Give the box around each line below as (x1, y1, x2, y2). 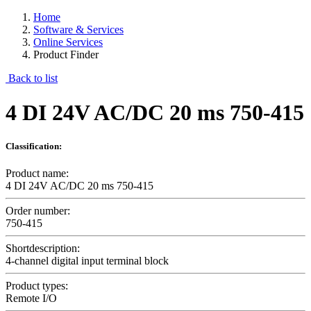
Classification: (6, 140, 62, 151)
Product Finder (33, 49, 99, 61)
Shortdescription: (6, 242, 80, 255)
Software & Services (33, 24, 124, 36)
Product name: (6, 167, 69, 180)
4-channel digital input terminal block (6, 255, 169, 267)
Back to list (6, 72, 58, 85)
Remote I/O (6, 292, 57, 305)
